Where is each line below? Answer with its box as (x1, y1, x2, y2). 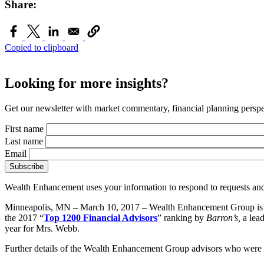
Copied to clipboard (5, 42, 78, 52)
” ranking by (157, 212, 206, 223)
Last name (5, 136, 43, 146)
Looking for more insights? (5, 75, 169, 91)
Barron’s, (206, 212, 243, 223)
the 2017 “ (5, 212, 44, 223)
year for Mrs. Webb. (5, 223, 80, 233)
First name (5, 123, 44, 134)
